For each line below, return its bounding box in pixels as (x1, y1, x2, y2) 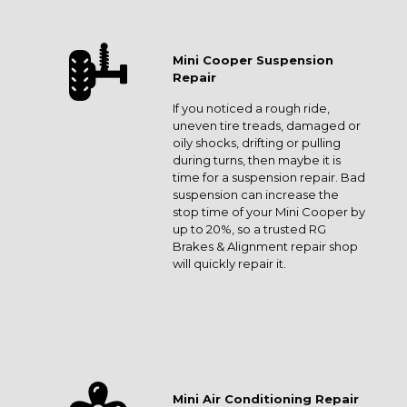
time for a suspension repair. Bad (173, 170, 365, 184)
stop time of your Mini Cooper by (173, 204, 365, 219)
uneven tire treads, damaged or (173, 118, 361, 133)
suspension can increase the (173, 187, 339, 202)
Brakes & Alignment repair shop (173, 239, 358, 253)
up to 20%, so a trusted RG (173, 222, 326, 236)
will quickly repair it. (173, 256, 286, 271)
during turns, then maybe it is (173, 153, 341, 167)
